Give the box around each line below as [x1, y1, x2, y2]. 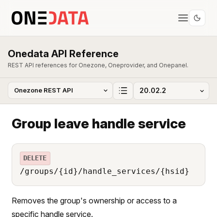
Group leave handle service [12, 115, 186, 132]
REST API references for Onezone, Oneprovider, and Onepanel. [8, 62, 188, 69]
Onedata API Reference [8, 48, 119, 60]
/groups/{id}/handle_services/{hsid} [20, 166, 189, 176]
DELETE [23, 154, 47, 162]
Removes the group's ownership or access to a [12, 195, 177, 205]
